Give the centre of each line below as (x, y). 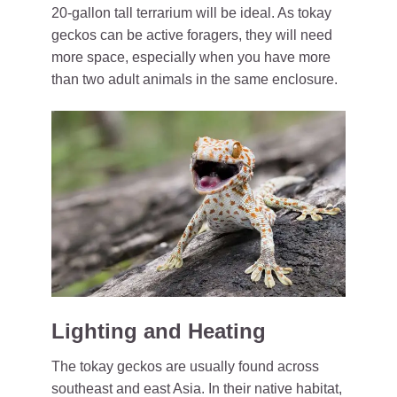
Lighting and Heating (159, 331)
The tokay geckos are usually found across (185, 366)
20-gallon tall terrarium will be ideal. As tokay (191, 13)
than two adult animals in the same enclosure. (195, 79)
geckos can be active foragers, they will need (192, 35)
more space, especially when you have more (191, 57)
